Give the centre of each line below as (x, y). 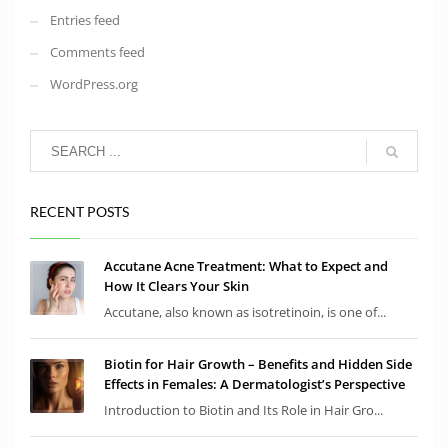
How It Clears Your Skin (176, 286)
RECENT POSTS (79, 212)
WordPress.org (94, 84)
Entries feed (85, 20)
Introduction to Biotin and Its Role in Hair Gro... (243, 410)
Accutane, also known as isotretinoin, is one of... (245, 312)
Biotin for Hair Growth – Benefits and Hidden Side (258, 364)
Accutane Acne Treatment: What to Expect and (246, 266)
